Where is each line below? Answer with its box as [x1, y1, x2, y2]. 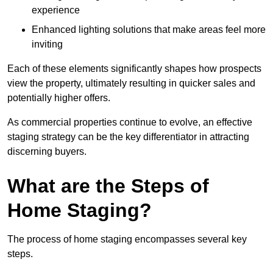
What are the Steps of [7, 175, 209, 197]
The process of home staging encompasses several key [7, 234, 247, 245]
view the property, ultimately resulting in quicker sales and [7, 78, 255, 89]
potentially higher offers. [7, 93, 110, 104]
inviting [32, 39, 63, 50]
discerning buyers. [7, 146, 87, 157]
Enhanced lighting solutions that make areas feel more [32, 24, 266, 35]
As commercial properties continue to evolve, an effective [7, 117, 252, 128]
